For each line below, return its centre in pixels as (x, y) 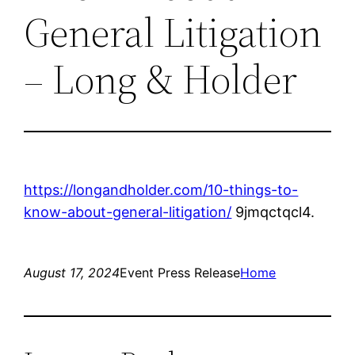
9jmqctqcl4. (273, 212)
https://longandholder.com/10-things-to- (161, 189)
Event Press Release (180, 272)
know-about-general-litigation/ (128, 212)
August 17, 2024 (72, 272)
